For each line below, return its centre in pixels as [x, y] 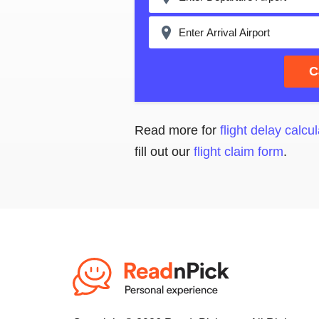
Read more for [177, 130]
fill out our [164, 152]
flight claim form [239, 152]
